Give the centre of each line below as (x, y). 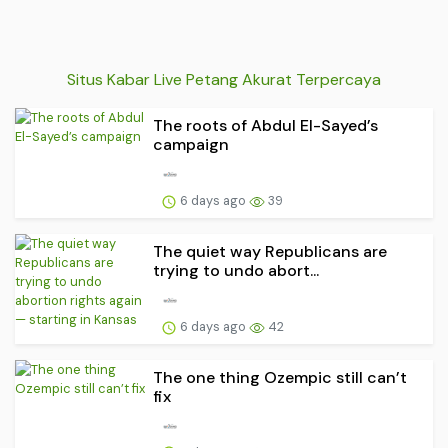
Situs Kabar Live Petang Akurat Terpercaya (224, 80)
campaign (191, 145)
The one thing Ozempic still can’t (280, 377)
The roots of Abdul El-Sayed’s (265, 126)
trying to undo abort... (236, 271)
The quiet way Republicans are (270, 252)
